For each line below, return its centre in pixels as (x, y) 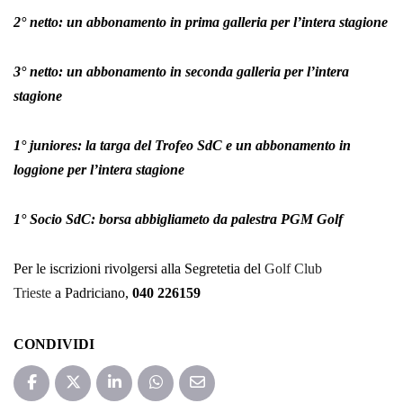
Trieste (32, 292)
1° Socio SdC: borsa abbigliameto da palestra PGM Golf (178, 219)
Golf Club (293, 268)
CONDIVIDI (54, 344)
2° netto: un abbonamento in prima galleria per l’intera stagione (201, 22)
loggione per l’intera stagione (99, 169)
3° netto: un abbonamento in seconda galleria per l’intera (181, 71)
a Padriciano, (92, 292)
